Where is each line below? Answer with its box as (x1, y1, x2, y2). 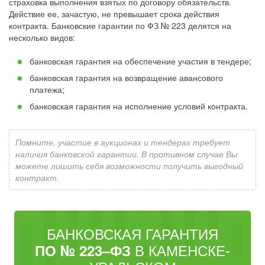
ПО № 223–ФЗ (35, 240, 131, 260)
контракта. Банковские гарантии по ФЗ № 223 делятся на (9, 20, 231, 31)
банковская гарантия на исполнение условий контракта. (30, 100, 248, 112)
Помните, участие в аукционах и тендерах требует (15, 136, 230, 148)
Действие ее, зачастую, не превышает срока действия (9, 8, 219, 20)
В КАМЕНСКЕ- (131, 240, 230, 260)
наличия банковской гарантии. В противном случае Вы (15, 148, 237, 160)
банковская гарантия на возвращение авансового (30, 72, 223, 83)
